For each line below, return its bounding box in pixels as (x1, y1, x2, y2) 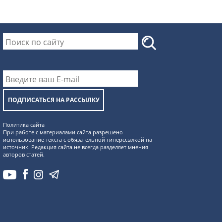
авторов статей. (3, 151, 45, 159)
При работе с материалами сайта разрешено (3, 128, 123, 136)
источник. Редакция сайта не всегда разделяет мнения (3, 143, 148, 151)
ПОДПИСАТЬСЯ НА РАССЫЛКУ (7, 96, 100, 105)
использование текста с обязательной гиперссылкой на (3, 136, 152, 144)
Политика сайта (3, 121, 45, 129)
